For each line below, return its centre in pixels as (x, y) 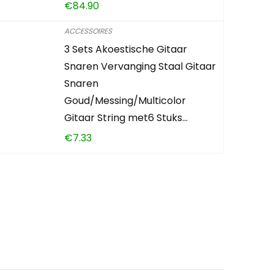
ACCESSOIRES (88, 31)
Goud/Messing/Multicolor (125, 100)
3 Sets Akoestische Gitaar (126, 49)
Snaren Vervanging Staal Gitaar (140, 66)
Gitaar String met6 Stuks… (126, 117)
